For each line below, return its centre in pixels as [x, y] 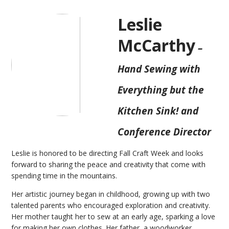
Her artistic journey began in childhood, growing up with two [111, 194]
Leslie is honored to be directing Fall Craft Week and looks [108, 153]
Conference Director [165, 132]
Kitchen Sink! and [158, 111]
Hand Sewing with [159, 69]
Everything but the [161, 90]
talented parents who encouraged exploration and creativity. [111, 205]
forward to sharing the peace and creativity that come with [109, 165]
